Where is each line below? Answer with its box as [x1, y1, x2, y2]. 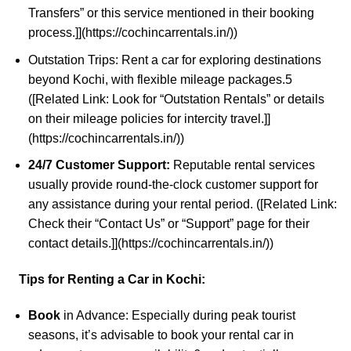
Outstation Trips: [27, 52, 121, 67]
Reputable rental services [169, 158, 315, 172]
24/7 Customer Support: [27, 158, 170, 172]
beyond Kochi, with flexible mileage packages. [27, 72, 285, 86]
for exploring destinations [178, 52, 321, 67]
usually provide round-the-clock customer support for [27, 178, 318, 192]
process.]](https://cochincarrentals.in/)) [27, 26, 237, 39]
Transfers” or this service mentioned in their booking [27, 6, 314, 20]
